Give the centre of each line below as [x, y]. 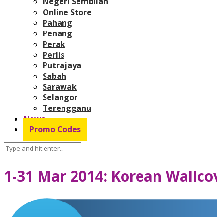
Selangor [60, 97]
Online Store [67, 12]
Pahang [57, 23]
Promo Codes [55, 129]
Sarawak [60, 86]
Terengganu [67, 108]
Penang [57, 33]
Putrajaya [62, 65]
